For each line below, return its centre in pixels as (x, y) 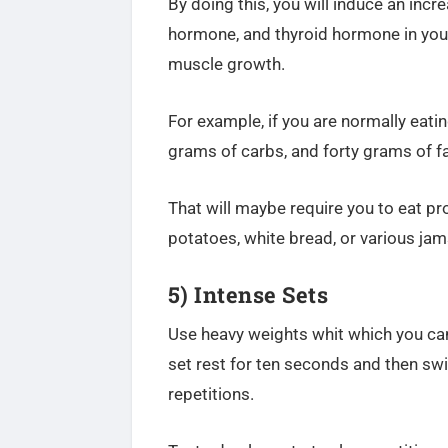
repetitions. (210, 393)
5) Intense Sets (248, 294)
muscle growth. (226, 64)
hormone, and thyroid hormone (285, 34)
